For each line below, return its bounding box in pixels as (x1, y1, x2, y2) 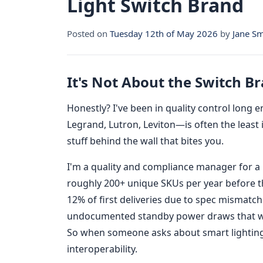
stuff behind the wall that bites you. (67, 134, 224, 148)
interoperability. (67, 242, 137, 256)
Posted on (67, 28, 110, 40)
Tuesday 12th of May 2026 (110, 28, 218, 40)
